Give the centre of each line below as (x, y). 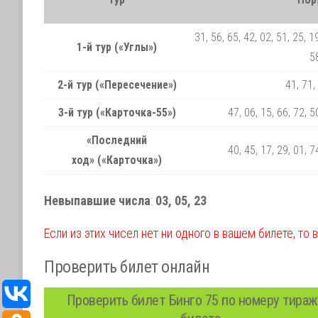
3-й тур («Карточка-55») (117, 112)
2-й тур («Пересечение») (117, 84)
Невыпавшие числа (97, 201)
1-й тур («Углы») (117, 47)
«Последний (117, 140)
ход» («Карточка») (117, 160)
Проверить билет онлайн (127, 267)
